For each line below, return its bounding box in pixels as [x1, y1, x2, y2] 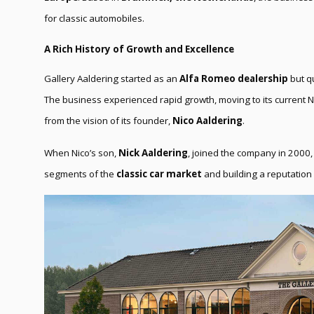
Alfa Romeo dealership [179, 71, 288, 85]
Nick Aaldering [118, 146, 188, 159]
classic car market [116, 167, 202, 180]
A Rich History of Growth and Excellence [44, 42, 234, 55]
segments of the [44, 167, 116, 180]
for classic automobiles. [44, 11, 144, 25]
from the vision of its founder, [44, 114, 172, 127]
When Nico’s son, [44, 146, 118, 159]
